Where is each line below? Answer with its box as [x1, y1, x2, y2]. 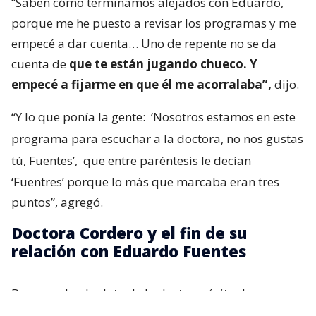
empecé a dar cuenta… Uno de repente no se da [11, 35, 276, 51]
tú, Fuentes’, [11, 152, 78, 169]
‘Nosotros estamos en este [151, 109, 296, 125]
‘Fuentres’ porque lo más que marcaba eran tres [11, 174, 279, 190]
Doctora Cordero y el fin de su [11, 222, 247, 243]
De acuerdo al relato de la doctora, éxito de [11, 285, 252, 301]
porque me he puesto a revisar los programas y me [11, 15, 296, 31]
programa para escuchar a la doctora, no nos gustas [11, 130, 303, 147]
